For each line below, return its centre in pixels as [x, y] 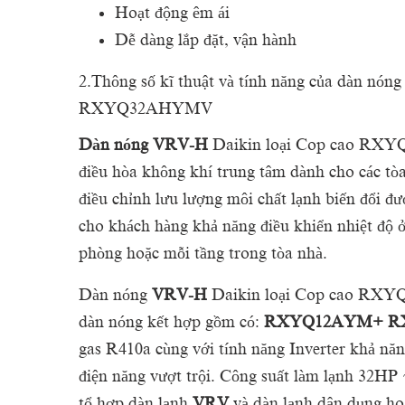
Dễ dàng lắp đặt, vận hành [206, 39]
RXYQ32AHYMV [148, 108]
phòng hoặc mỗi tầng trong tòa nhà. [203, 253]
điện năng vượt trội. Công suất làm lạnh [218, 376]
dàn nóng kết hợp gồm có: [171, 321]
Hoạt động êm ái [174, 12]
